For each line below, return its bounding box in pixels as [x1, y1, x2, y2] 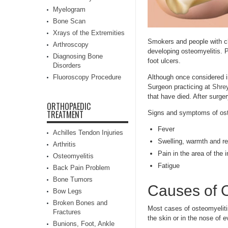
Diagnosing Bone [53, 52, 103, 60]
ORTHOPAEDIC [47, 100, 91, 112]
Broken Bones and [53, 199, 107, 207]
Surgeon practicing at [148, 83, 212, 91]
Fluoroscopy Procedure [53, 73, 121, 81]
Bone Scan [53, 17, 85, 25]
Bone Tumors [53, 176, 93, 183]
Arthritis [53, 140, 76, 148]
